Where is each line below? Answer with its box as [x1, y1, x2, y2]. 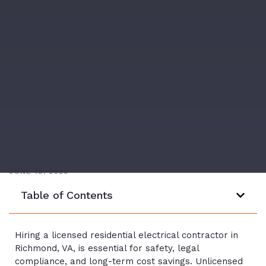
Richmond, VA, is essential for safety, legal [15, 242, 199, 254]
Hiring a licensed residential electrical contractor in [15, 229, 238, 240]
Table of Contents [21, 189, 113, 202]
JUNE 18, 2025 [9, 167, 68, 176]
